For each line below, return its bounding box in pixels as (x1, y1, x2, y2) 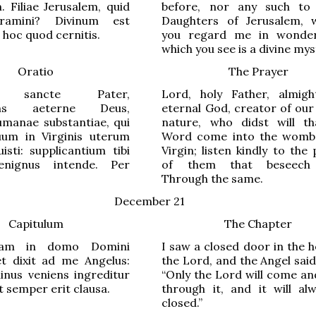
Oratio (18, 63, 54, 78)
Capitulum (8, 216, 63, 231)
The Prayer (228, 63, 288, 78)
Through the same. (162, 171, 264, 186)
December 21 (114, 193, 185, 208)
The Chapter (224, 216, 292, 231)
